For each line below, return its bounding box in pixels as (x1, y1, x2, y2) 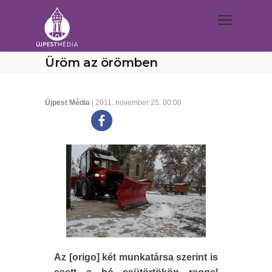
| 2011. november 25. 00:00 (90, 98, 182, 107)
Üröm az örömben (45, 55, 158, 70)
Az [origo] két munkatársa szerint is (54, 251, 218, 262)
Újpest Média (45, 98, 90, 107)
